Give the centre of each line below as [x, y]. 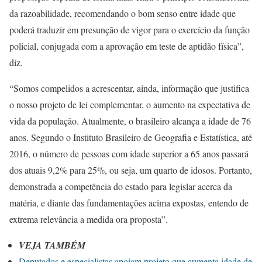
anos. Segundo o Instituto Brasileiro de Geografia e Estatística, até [131, 137]
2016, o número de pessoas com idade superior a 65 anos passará [129, 154]
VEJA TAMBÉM [52, 245]
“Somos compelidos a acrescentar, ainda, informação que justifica [129, 88]
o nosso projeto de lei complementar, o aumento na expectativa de [130, 105]
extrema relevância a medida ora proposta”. [89, 219]
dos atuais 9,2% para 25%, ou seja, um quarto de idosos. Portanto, [131, 170]
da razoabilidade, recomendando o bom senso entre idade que [123, 13]
